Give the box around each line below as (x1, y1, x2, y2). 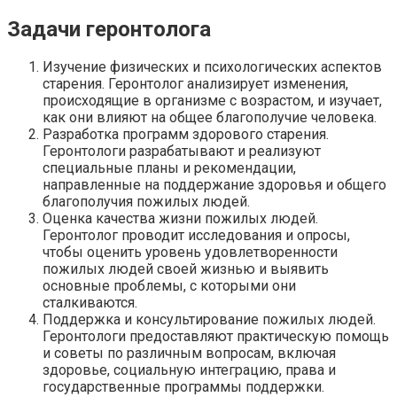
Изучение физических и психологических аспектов (43, 58, 382, 76)
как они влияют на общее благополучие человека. (43, 109, 377, 127)
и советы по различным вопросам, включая (43, 345, 336, 362)
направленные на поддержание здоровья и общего (43, 176, 386, 194)
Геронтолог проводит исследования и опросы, (43, 227, 350, 245)
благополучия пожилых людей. (43, 193, 250, 211)
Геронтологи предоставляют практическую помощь (43, 328, 389, 346)
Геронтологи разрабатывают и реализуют (43, 143, 321, 160)
